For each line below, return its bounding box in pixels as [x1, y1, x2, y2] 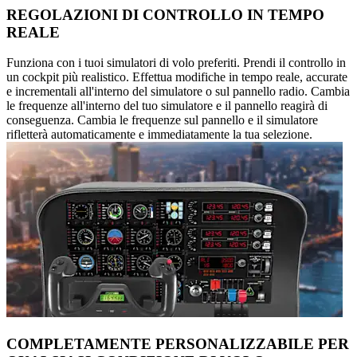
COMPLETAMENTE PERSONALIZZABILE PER [6, 335, 349, 353]
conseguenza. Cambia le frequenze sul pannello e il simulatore [6, 113, 318, 127]
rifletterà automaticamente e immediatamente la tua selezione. [6, 127, 312, 142]
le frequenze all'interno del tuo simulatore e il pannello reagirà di [6, 99, 328, 113]
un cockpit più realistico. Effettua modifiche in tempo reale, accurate [6, 70, 347, 84]
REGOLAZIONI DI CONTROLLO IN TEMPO [6, 6, 324, 23]
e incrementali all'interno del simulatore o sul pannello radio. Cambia [6, 84, 350, 99]
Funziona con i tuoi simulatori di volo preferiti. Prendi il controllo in [6, 56, 346, 70]
